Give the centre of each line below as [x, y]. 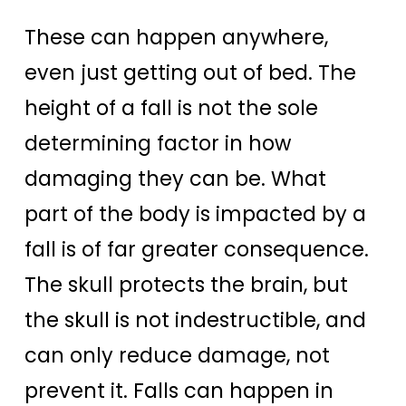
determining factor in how [158, 144]
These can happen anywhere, [176, 38]
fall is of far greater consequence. [197, 250]
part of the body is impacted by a [195, 214]
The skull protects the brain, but [186, 285]
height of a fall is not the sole [171, 108]
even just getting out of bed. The [190, 73]
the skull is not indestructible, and [195, 320]
